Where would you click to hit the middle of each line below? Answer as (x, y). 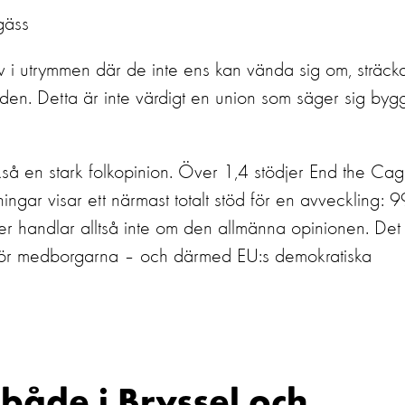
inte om (151, 229)
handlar (47, 229)
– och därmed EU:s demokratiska (248, 257)
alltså (99, 229)
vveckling (345, 201)
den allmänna (235, 229)
